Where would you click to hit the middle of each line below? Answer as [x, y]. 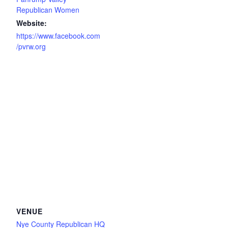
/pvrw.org [31, 46]
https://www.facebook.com [58, 36]
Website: [32, 23]
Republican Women [48, 10]
